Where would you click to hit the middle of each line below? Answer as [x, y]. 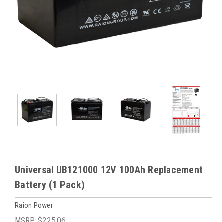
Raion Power [34, 205]
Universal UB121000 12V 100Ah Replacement [109, 170]
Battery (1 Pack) [50, 185]
